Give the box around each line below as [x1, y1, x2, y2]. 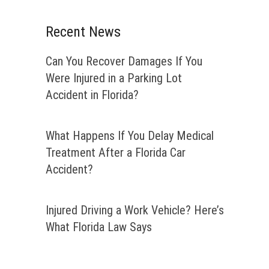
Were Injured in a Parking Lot [46, 71, 182, 86]
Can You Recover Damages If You [46, 54, 202, 69]
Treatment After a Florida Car [46, 145, 186, 160]
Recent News [46, 23, 121, 41]
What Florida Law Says [46, 220, 152, 235]
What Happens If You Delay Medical [46, 128, 214, 144]
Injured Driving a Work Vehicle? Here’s [46, 203, 224, 218]
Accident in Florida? [46, 88, 139, 103]
